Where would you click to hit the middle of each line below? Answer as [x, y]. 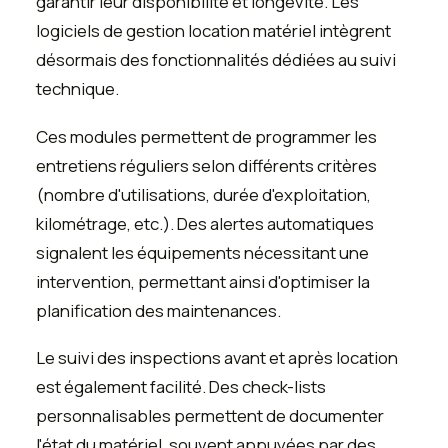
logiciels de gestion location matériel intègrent [213, 31]
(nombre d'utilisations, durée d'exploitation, [203, 194]
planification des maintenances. [158, 310]
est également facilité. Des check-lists [181, 387]
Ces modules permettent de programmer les [206, 136]
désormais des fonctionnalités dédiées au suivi [216, 60]
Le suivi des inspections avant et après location [217, 358]
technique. [77, 89]
